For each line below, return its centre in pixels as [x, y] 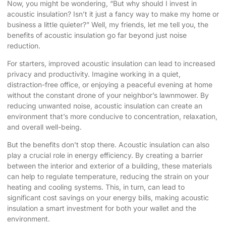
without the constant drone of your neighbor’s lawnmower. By [108, 95]
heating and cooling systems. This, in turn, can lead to [96, 187]
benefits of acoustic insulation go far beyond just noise [97, 35]
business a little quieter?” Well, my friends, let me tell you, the [108, 24]
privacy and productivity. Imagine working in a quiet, [94, 74]
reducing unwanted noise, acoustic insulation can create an [105, 105]
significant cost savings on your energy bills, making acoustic [108, 198]
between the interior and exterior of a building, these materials [109, 166]
